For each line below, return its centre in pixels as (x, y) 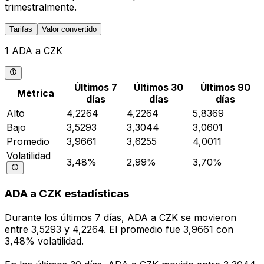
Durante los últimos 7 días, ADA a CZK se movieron (121, 218)
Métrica (35, 93)
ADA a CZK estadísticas (67, 194)
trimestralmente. (41, 7)
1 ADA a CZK (34, 51)
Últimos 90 (225, 87)
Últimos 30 (159, 87)
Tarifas (21, 29)
